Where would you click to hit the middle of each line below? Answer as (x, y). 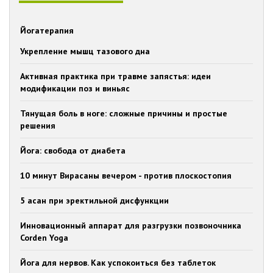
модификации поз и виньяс (75, 88)
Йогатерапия (47, 30)
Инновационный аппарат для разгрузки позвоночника (131, 225)
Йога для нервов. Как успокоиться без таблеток (118, 263)
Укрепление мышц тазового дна (85, 51)
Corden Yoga (44, 238)
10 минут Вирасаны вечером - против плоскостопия (126, 175)
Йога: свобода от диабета (73, 151)
